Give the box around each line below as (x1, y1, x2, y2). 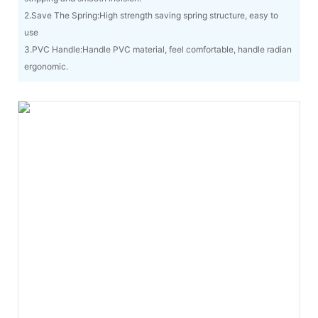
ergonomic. (23, 61, 68, 72)
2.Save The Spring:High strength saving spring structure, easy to (23, 10, 278, 21)
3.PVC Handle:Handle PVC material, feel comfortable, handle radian (23, 44, 292, 55)
